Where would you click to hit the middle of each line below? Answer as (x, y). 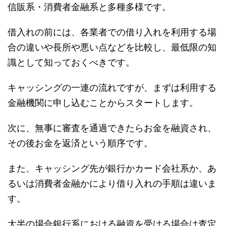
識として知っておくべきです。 (71, 63)
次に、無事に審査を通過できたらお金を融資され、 (112, 128)
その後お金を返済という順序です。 (80, 143)
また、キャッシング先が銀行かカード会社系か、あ (112, 168)
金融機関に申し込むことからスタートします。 (103, 103)
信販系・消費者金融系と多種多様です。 (89, 7)
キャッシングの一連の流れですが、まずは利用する (112, 88)
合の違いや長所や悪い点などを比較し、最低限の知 (112, 47)
